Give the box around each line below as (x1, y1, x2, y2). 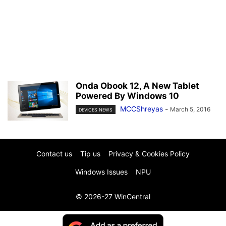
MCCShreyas (120, 104, 163, 113)
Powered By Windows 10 (76, 91, 179, 101)
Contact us (36, 149, 72, 158)
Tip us (80, 149, 100, 158)
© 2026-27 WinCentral (76, 192, 150, 201)
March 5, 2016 (170, 105, 210, 113)
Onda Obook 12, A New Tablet (76, 81, 199, 91)
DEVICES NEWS (79, 107, 112, 113)
